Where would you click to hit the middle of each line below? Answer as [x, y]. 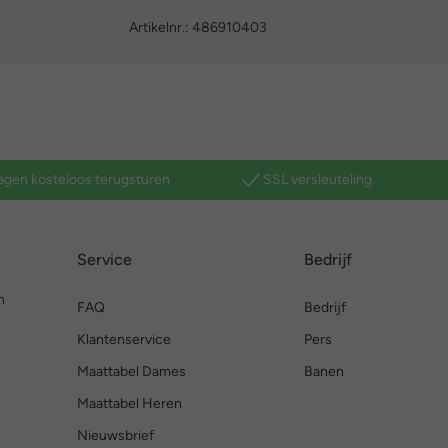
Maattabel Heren [129, 403]
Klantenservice [123, 339]
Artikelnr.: [160, 27]
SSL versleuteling [317, 179]
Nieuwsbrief [115, 435]
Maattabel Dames [131, 371]
